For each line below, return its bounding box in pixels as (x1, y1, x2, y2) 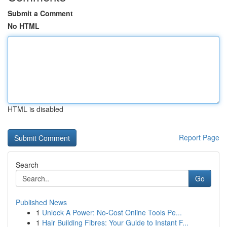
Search (16, 160, 39, 170)
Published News (16, 197, 67, 207)
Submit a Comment (8, 8, 73, 18)
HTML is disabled (8, 104, 63, 114)
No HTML (8, 21, 40, 31)
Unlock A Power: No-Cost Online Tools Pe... (42, 207, 182, 217)
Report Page (179, 132, 219, 142)
